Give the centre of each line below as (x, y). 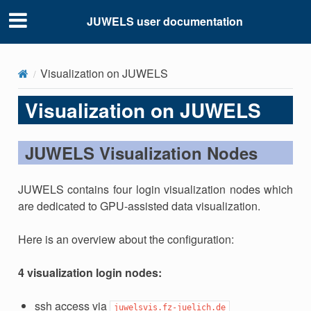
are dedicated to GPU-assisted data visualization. (139, 205)
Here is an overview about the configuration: (126, 239)
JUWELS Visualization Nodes (141, 152)
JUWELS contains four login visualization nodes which (155, 189)
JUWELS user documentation (165, 22)
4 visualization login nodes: (90, 272)
